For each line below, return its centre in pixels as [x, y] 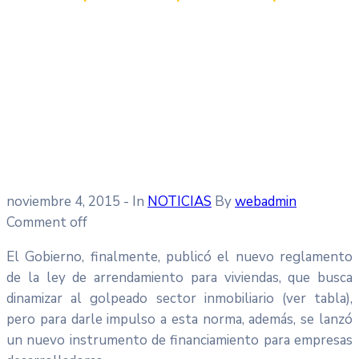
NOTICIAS [179, 201]
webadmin [266, 201]
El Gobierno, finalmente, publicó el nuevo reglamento [179, 256]
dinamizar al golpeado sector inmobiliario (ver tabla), [179, 298]
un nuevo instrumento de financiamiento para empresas [179, 340]
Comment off [47, 222]
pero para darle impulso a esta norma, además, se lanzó [179, 319]
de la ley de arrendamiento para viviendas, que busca [179, 277]
